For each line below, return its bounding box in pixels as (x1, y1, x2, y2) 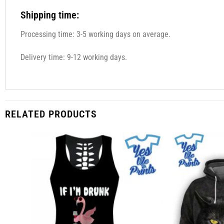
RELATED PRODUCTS (4, 107, 97, 120)
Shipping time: (20, 9, 79, 21)
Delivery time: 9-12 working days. (20, 52, 127, 62)
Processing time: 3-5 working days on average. (20, 29, 170, 39)
